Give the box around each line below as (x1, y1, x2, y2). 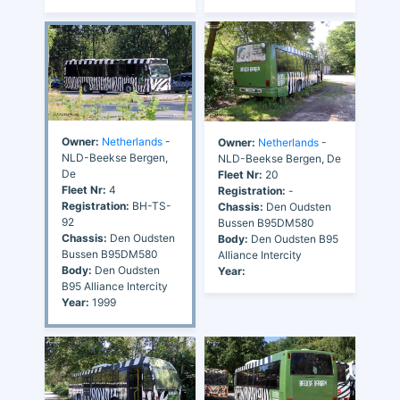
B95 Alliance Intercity (62, 279, 168, 293)
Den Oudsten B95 (248, 232, 338, 246)
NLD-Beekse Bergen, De (218, 152, 341, 166)
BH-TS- (129, 198, 171, 212)
